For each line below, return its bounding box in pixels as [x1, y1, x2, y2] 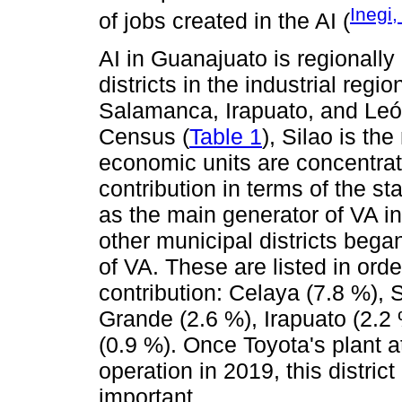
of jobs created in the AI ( [99, 8, 350, 34]
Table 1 [189, 124, 262, 150]
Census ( [99, 124, 189, 150]
